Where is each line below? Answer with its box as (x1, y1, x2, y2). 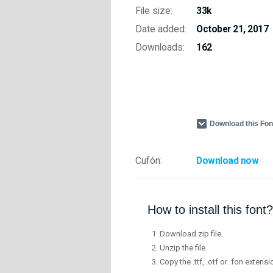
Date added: (135, 24, 186, 35)
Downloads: (135, 42, 185, 53)
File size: (135, 5, 172, 16)
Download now (196, 155, 258, 166)
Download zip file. (160, 229, 223, 239)
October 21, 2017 (196, 24, 268, 35)
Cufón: (135, 155, 162, 166)
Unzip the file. (160, 243, 207, 253)
